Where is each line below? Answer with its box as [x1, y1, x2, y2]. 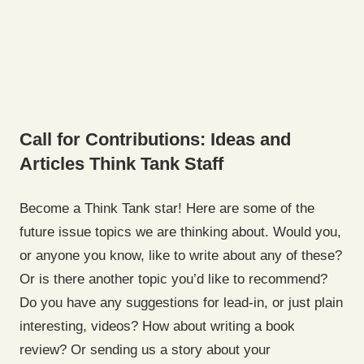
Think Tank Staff [89, 153, 223, 174]
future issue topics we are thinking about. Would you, [19, 224, 341, 240]
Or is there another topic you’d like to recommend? [19, 271, 327, 288]
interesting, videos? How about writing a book [19, 318, 295, 335]
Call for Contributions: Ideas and [19, 128, 291, 149]
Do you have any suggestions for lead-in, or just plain [19, 295, 343, 311]
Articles [19, 153, 89, 174]
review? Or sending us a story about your [19, 342, 271, 358]
